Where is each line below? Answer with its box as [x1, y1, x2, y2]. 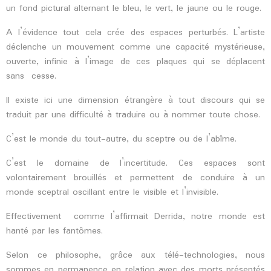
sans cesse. [6, 69, 56, 83]
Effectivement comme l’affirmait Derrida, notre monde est [6, 209, 265, 224]
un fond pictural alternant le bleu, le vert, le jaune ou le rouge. [6, 1, 261, 16]
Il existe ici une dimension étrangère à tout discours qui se [6, 93, 265, 108]
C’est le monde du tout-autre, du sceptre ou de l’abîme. [6, 132, 237, 146]
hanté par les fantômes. [6, 224, 103, 238]
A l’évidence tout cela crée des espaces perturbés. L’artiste [6, 25, 265, 40]
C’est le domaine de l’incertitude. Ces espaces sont [6, 156, 265, 171]
